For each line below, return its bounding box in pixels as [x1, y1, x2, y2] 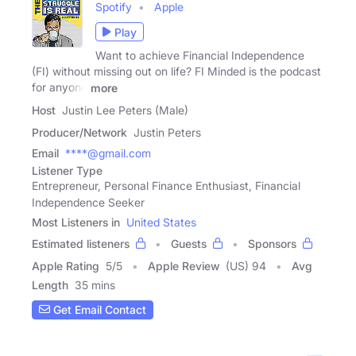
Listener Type [32, 163, 103, 177]
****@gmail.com [65, 145, 151, 160]
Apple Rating [32, 258, 99, 273]
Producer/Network [32, 125, 127, 139]
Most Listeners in [32, 215, 120, 229]
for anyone [32, 80, 87, 94]
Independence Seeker [32, 195, 145, 209]
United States [126, 215, 196, 229]
